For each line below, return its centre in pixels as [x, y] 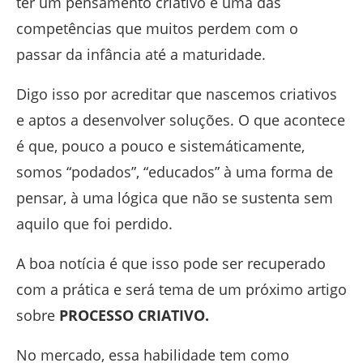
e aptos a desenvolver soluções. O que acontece [181, 120]
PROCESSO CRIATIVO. [134, 316]
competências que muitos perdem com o [157, 29]
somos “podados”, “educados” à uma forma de [175, 172]
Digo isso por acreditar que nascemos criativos [177, 94]
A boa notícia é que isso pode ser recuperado [171, 264]
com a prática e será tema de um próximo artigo [181, 290]
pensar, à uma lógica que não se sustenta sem [175, 198]
